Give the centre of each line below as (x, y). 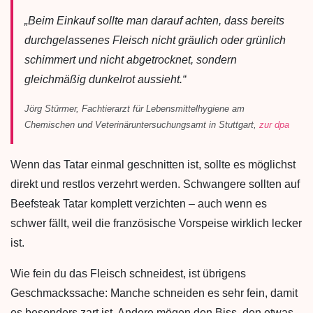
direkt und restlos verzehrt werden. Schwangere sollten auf (155, 184)
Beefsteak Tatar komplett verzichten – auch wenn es (139, 204)
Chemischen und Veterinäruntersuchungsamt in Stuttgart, (142, 125)
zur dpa (274, 125)
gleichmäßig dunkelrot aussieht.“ (105, 79)
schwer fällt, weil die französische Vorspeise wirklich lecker (156, 223)
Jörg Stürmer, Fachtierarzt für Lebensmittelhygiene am (134, 109)
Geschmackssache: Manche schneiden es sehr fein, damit (154, 293)
